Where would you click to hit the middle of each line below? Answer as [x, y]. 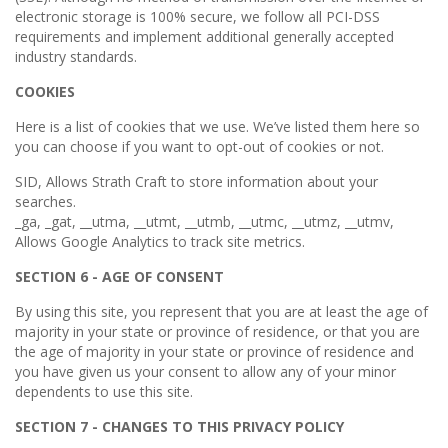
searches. [45, 201]
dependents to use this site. [104, 391]
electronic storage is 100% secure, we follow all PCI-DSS [197, 16]
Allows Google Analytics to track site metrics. [160, 241]
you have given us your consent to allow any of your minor [205, 371]
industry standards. [76, 56]
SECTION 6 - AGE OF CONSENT [119, 276]
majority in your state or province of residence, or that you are [217, 331]
